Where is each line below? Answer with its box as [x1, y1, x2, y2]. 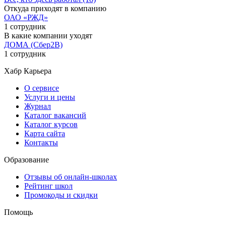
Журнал [24, 101, 51, 110]
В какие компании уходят [4, 31, 92, 40]
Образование [4, 155, 49, 164]
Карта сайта [24, 129, 65, 138]
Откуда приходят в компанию [4, 4, 106, 13]
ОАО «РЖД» [4, 13, 48, 22]
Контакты [24, 138, 58, 147]
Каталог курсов [24, 120, 78, 129]
